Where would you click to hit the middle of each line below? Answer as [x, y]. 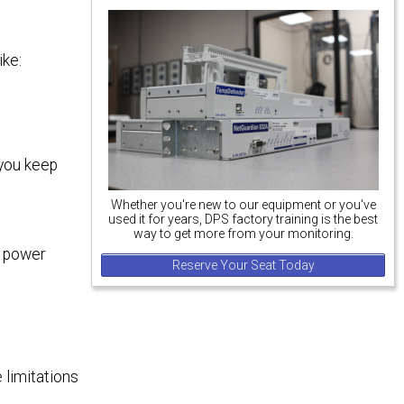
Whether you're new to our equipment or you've [243, 205]
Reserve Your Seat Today [243, 266]
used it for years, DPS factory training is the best [243, 220]
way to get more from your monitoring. [243, 234]
